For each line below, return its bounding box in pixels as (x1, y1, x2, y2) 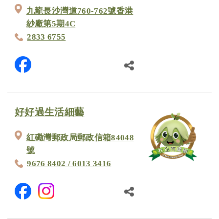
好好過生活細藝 (15, 107, 85, 117)
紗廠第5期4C (26, 19, 76, 28)
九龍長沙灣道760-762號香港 (26, 6, 133, 16)
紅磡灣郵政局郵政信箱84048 (26, 132, 134, 142)
